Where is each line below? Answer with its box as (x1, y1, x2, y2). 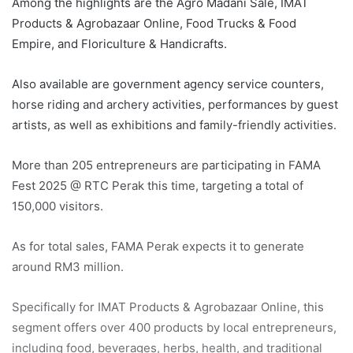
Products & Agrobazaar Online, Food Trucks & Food (12, 16, 296, 32)
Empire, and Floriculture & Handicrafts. (12, 36, 227, 52)
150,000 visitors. (12, 199, 103, 214)
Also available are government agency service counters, (12, 76, 324, 92)
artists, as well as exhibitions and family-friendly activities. (12, 117, 336, 133)
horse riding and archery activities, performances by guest (12, 97, 338, 113)
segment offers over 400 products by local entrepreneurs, (12, 320, 336, 336)
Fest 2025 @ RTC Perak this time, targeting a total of (12, 178, 303, 194)
